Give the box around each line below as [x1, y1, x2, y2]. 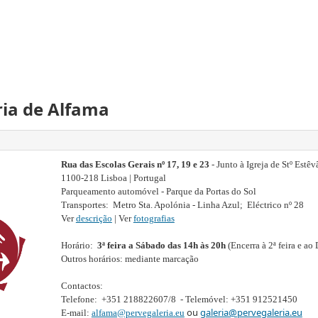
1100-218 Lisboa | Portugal [60, 172, 166, 183]
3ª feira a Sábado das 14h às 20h [94, 240, 226, 251]
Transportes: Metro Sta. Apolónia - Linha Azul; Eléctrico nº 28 [60, 199, 304, 210]
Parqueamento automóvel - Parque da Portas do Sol [60, 186, 256, 197]
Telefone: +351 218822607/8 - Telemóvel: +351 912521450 [60, 294, 297, 305]
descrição [75, 213, 112, 224]
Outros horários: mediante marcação [60, 253, 199, 264]
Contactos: [60, 280, 103, 291]
